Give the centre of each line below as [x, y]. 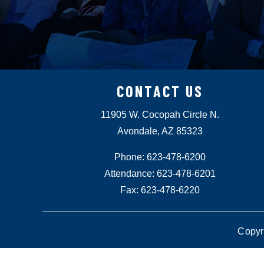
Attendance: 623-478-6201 [160, 174]
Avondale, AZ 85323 [160, 131]
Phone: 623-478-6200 [160, 157]
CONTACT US [160, 91]
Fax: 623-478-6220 [160, 190]
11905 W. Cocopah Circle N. [160, 115]
